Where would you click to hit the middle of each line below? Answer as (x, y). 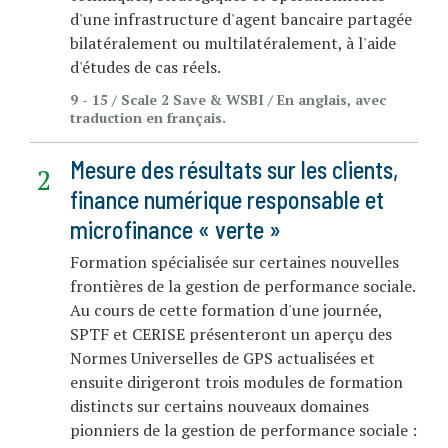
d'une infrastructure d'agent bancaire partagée (241, 18)
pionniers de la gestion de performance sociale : (243, 429)
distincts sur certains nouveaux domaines (219, 405)
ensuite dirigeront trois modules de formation (236, 381)
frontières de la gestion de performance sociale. (242, 285)
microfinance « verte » (175, 229)
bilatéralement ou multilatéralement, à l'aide (233, 42)
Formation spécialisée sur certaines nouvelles (234, 261)
